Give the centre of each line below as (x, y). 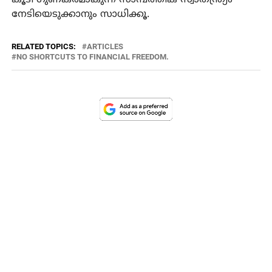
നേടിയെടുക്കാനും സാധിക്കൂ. (80, 14)
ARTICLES (105, 46)
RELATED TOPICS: (43, 46)
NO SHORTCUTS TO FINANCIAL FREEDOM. (92, 56)
